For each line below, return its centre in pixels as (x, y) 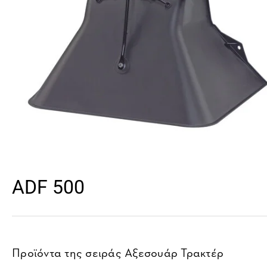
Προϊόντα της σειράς (68, 252)
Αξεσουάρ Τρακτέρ (174, 252)
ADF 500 (48, 187)
